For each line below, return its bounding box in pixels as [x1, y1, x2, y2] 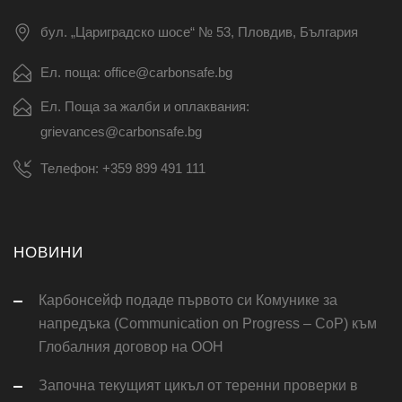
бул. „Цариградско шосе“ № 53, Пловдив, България [40, 24, 358, 40]
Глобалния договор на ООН [39, 339, 223, 355]
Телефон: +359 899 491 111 [40, 161, 205, 177]
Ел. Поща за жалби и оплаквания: [40, 99, 249, 115]
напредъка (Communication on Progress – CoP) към [39, 316, 377, 332]
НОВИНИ [13, 244, 83, 262]
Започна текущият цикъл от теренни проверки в [39, 378, 358, 394]
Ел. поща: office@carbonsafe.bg [40, 65, 232, 81]
